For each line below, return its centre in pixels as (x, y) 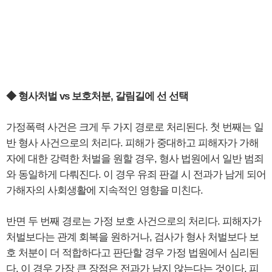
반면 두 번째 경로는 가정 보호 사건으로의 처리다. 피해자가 (134, 222)
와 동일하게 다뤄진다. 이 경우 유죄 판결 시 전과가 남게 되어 (136, 175)
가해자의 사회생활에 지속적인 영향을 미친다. (104, 191)
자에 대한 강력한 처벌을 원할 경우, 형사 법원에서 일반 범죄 (135, 159)
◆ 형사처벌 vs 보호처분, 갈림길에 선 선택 (97, 97)
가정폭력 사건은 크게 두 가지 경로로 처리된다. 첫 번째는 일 (135, 127)
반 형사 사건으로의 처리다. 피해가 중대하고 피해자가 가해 (132, 143)
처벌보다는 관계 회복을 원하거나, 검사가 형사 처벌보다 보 (132, 237)
